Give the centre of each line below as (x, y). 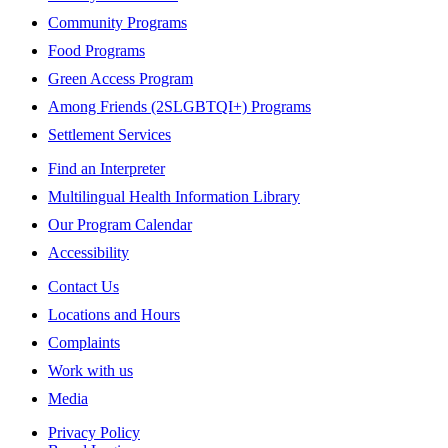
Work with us (90, 370)
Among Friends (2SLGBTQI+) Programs (179, 106)
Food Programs (96, 50)
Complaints (84, 342)
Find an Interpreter (106, 168)
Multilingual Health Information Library (174, 196)
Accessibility (88, 252)
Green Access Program (120, 78)
